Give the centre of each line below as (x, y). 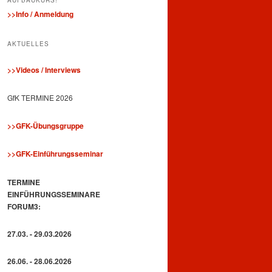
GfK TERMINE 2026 (40, 98)
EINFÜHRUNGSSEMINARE (54, 194)
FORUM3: (24, 206)
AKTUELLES (28, 43)
